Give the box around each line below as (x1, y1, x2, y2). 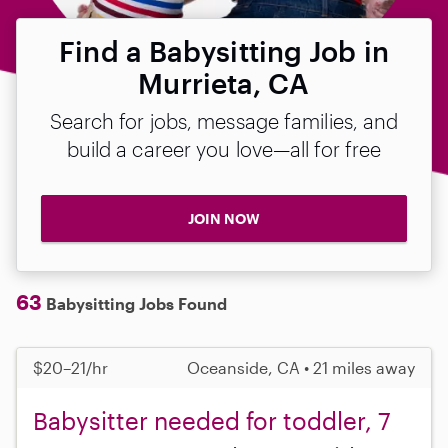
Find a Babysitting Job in (59, 35, 389, 67)
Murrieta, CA (138, 67, 310, 99)
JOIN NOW (188, 210, 260, 227)
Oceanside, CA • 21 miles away (187, 357, 415, 377)
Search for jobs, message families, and (49, 109, 399, 133)
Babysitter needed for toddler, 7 (33, 405, 391, 435)
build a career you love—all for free (66, 137, 382, 161)
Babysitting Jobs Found (42, 293, 227, 313)
